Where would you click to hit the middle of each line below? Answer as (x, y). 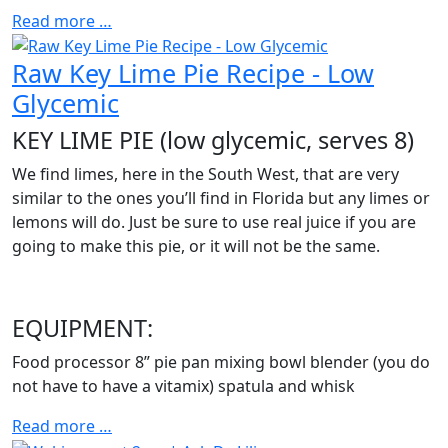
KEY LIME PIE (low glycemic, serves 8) (213, 140)
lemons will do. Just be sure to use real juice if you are (214, 222)
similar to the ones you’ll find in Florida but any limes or (221, 198)
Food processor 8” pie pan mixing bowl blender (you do (221, 362)
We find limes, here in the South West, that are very (205, 174)
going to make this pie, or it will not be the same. (196, 246)
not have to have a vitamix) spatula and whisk (183, 386)
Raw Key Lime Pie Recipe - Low (193, 73)
